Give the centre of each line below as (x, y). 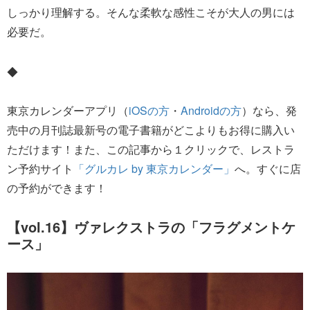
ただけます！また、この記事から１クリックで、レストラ (151, 149)
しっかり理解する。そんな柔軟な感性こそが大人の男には (151, 12)
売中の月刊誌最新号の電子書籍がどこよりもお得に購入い (151, 129)
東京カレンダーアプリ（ (68, 110)
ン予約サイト (40, 168)
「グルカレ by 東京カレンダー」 (154, 168)
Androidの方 (211, 110)
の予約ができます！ (57, 188)
